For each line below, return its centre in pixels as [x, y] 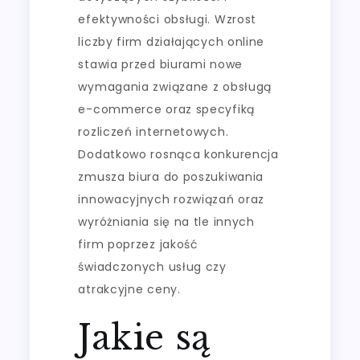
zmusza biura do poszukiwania [171, 177]
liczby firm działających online [172, 42]
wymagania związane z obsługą [175, 87]
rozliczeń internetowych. [153, 132]
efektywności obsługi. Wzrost [168, 19]
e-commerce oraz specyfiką [166, 109]
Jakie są [145, 337]
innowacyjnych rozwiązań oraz [172, 199]
